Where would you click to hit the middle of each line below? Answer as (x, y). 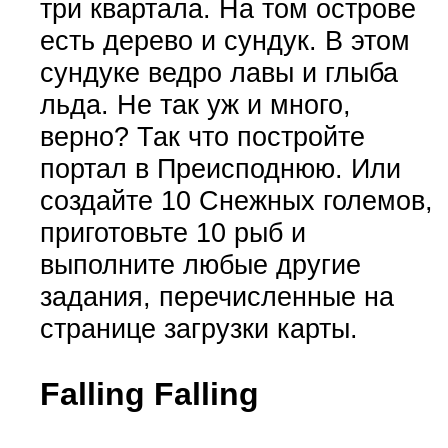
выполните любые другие (200, 264)
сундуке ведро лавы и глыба (218, 72)
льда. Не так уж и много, (195, 104)
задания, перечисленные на (216, 296)
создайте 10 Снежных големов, (236, 200)
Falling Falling (149, 394)
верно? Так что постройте (202, 136)
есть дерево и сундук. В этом (224, 40)
